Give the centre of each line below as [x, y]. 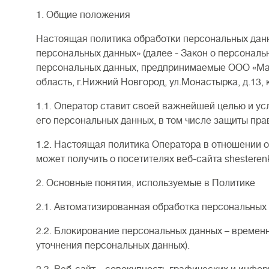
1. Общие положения [83, 15]
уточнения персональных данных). [113, 246]
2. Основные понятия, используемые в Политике [146, 183]
